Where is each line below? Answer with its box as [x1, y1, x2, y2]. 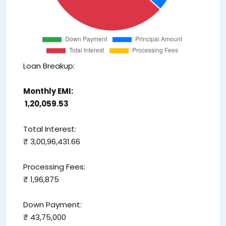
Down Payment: [23, 199, 82, 210]
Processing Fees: [23, 161, 85, 173]
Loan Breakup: [23, 61, 75, 72]
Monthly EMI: [23, 86, 73, 97]
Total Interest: [23, 124, 76, 135]
